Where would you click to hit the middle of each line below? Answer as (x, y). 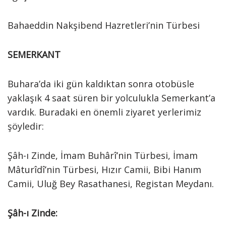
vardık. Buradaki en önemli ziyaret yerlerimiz (104, 112)
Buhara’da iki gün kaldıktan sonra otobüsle (101, 84)
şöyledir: (26, 126)
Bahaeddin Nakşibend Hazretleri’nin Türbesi (104, 25)
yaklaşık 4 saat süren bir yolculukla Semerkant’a (111, 98)
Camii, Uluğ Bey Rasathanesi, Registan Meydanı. (111, 184)
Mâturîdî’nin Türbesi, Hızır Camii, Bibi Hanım (104, 169)
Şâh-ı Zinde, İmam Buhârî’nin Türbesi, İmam (103, 155)
